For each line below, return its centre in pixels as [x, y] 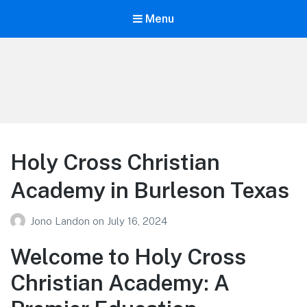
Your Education [77, 82]
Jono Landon [61, 221]
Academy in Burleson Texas [150, 191]
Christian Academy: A [120, 282]
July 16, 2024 [137, 221]
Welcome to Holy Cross [128, 256]
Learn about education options [77, 98]
